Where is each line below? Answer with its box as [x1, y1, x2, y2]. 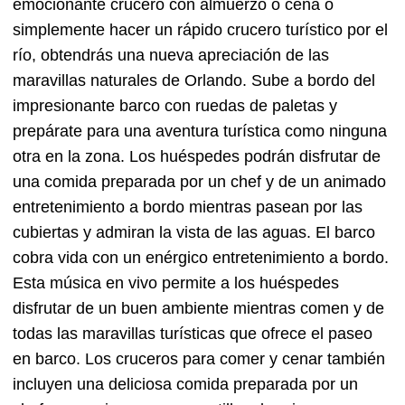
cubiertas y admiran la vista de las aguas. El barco [13, 223, 375, 242]
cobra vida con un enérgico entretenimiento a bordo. [13, 249, 389, 268]
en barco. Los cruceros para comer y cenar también [13, 350, 385, 369]
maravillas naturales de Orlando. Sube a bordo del [13, 71, 375, 90]
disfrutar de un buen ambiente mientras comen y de [13, 299, 384, 318]
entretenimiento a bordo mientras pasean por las [13, 198, 363, 217]
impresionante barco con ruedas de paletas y [13, 97, 337, 116]
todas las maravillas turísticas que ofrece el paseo [13, 325, 372, 344]
